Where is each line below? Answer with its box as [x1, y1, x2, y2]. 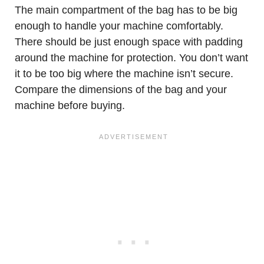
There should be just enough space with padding [15, 36, 243, 48]
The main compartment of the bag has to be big [15, 4, 237, 16]
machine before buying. [15, 100, 125, 111]
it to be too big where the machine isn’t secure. [15, 68, 233, 80]
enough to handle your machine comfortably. [15, 20, 223, 32]
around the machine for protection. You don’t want [15, 52, 248, 64]
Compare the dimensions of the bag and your [15, 84, 227, 95]
